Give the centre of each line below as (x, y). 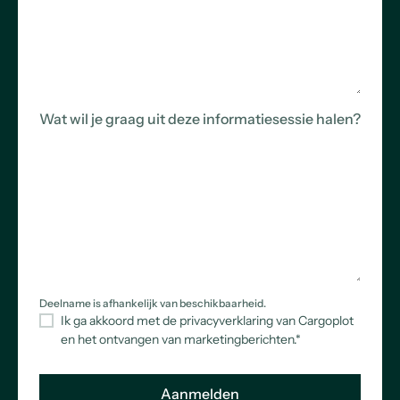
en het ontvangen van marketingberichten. (178, 339)
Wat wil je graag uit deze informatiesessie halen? (200, 119)
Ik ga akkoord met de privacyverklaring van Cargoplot (207, 321)
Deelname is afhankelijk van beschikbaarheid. (153, 303)
